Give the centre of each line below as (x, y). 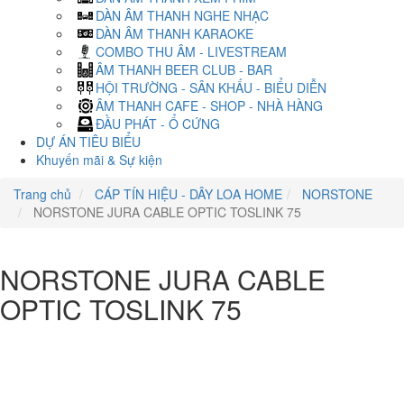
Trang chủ (42, 194)
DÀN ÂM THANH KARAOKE (174, 33)
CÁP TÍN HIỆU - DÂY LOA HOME (187, 194)
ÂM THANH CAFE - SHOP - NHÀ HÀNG (209, 106)
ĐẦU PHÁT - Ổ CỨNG (158, 124)
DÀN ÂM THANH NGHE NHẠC (182, 15)
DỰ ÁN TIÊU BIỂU (88, 142)
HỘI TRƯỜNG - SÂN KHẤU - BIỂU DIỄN (211, 87)
